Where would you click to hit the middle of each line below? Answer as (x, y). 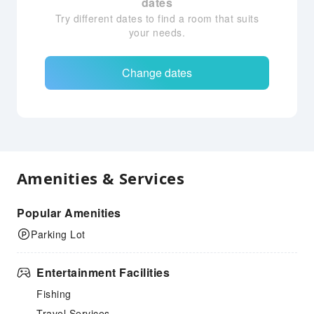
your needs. (157, 32)
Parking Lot (58, 234)
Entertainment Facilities (103, 272)
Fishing (54, 294)
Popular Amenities (69, 213)
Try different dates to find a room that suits (157, 18)
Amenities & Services (101, 178)
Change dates (157, 73)
